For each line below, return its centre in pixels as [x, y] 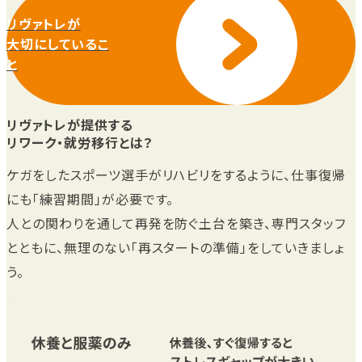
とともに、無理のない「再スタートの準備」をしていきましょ [175, 247]
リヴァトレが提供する [70, 125]
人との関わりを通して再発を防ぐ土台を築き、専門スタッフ [176, 223]
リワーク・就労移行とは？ [80, 143]
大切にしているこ [58, 44]
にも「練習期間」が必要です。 [90, 198]
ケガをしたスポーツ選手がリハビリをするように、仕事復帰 [176, 174]
